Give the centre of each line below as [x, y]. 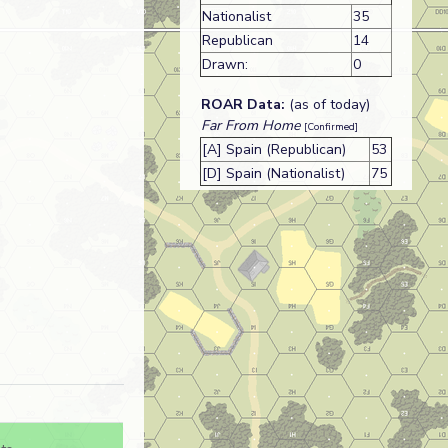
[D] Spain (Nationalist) [273, 174]
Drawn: [224, 65]
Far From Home [250, 126]
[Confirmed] [330, 127]
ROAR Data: [242, 105]
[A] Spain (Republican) [273, 150]
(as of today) [327, 105]
